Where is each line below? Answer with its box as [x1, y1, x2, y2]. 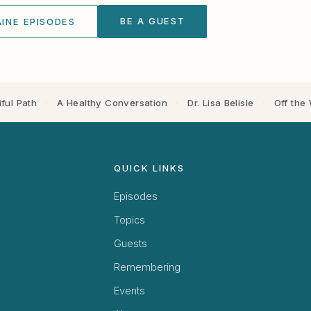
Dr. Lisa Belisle [187, 96, 254, 108]
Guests [114, 237, 148, 251]
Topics [114, 214, 146, 227]
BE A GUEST [120, 15, 185, 26]
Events [114, 285, 146, 298]
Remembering [114, 261, 181, 274]
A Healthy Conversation [57, 96, 167, 108]
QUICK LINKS [114, 162, 185, 174]
